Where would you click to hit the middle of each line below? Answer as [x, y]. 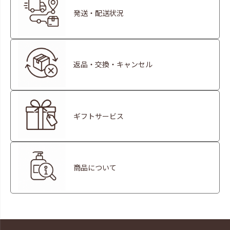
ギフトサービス [99, 116]
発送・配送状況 [99, 13]
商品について [95, 167]
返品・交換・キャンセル [113, 64]
